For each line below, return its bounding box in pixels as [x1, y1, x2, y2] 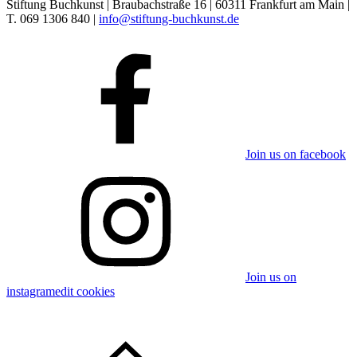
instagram [6, 284, 55, 299]
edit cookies [55, 284, 115, 299]
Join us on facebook [245, 147, 346, 162]
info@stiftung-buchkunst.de [99, 12, 239, 26]
